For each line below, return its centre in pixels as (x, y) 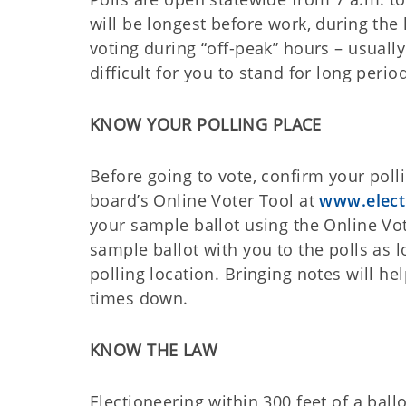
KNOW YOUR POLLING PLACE (206, 124)
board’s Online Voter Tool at (205, 200)
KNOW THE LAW (154, 350)
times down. (139, 298)
